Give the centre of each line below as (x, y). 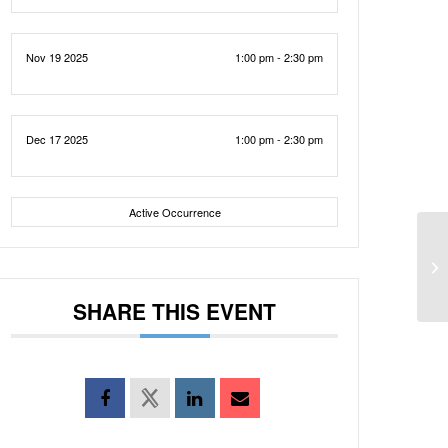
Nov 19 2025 (57, 57)
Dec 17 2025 (57, 139)
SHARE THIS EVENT (175, 311)
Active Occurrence (174, 212)
